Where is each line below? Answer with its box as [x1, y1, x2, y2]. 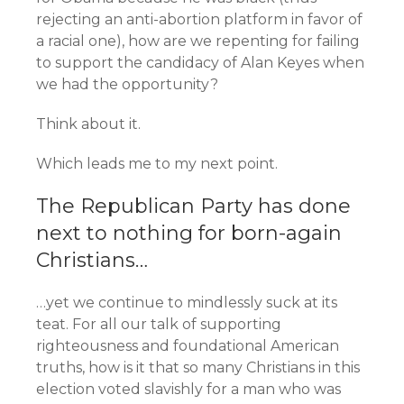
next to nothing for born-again [36, 221, 342, 245]
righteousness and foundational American [36, 337, 339, 354]
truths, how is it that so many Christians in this [36, 359, 360, 376]
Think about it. [36, 115, 141, 133]
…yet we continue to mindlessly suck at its [36, 294, 337, 311]
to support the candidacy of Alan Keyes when [36, 54, 364, 71]
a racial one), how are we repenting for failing [36, 32, 360, 50]
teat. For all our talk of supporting [36, 316, 281, 333]
